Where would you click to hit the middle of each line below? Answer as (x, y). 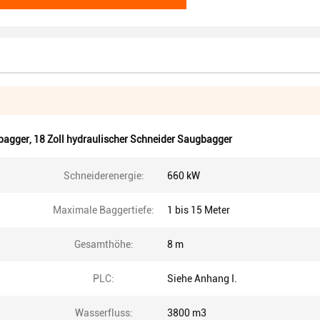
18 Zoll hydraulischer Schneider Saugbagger (133, 139)
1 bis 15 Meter (199, 210)
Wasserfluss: (104, 313)
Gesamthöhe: (104, 244)
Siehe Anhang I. (202, 279)
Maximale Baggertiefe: (104, 210)
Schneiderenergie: (104, 176)
